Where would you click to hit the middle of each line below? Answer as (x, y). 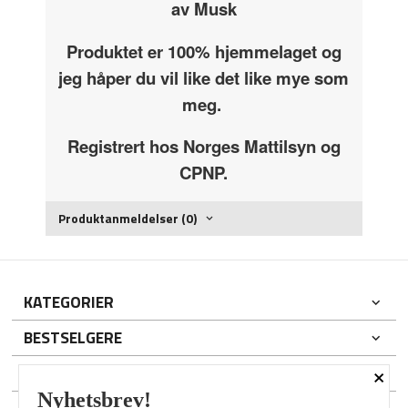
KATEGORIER (69, 301)
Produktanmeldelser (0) (128, 219)
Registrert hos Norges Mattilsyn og (204, 147)
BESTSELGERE (73, 337)
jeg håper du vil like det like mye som (204, 77)
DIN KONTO (65, 372)
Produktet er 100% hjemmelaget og (204, 51)
